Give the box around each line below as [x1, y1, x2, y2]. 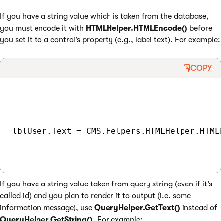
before [187, 24, 212, 33]
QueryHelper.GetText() [94, 203, 180, 212]
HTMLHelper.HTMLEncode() [86, 24, 187, 33]
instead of [180, 203, 217, 212]
